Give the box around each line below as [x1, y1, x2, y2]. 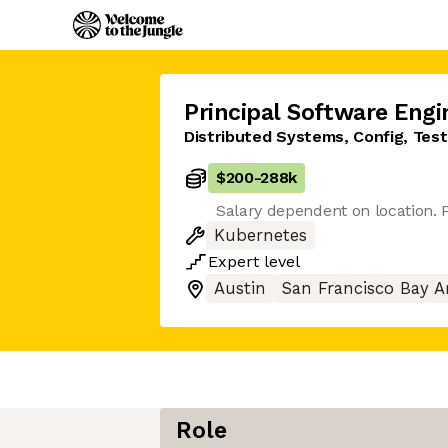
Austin [214, 279, 266, 298]
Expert [208, 252, 259, 271]
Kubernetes [214, 226, 307, 245]
